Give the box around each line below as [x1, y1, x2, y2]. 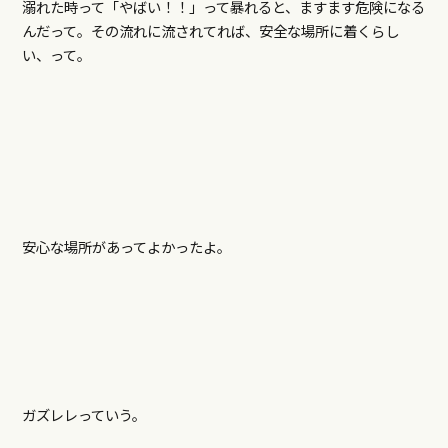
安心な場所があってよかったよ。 [21, 236, 231, 258]
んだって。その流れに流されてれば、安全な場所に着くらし [21, 20, 399, 42]
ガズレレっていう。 [21, 404, 146, 426]
